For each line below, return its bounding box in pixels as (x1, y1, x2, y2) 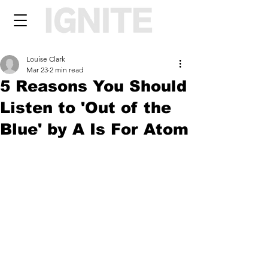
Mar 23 (26, 65, 48, 74)
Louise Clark (26, 54, 65, 63)
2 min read (50, 65, 83, 74)
